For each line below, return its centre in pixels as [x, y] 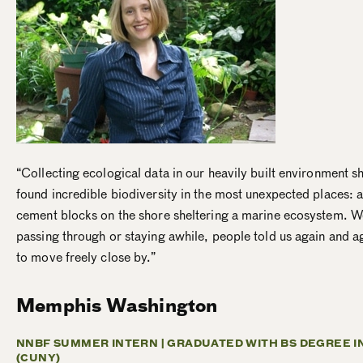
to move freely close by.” [86, 257]
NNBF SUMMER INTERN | [92, 343]
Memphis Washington [119, 305]
